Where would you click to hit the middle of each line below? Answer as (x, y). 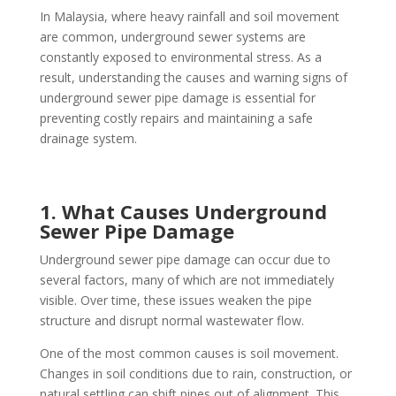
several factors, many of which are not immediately (187, 280)
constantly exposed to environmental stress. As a (180, 57)
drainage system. (88, 139)
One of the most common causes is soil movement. (189, 354)
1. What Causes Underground (183, 212)
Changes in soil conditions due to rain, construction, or (195, 374)
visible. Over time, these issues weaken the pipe (175, 301)
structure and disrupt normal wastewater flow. (171, 321)
